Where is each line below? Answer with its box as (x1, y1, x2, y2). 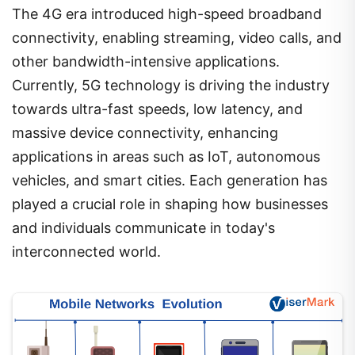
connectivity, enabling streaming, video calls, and (12, 29, 342, 46)
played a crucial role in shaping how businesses (12, 195, 328, 212)
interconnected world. (12, 242, 161, 260)
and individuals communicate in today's (12, 219, 275, 236)
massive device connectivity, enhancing (12, 124, 278, 141)
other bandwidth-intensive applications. (12, 52, 280, 70)
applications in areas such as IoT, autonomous (12, 147, 320, 165)
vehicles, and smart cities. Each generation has (12, 171, 327, 189)
